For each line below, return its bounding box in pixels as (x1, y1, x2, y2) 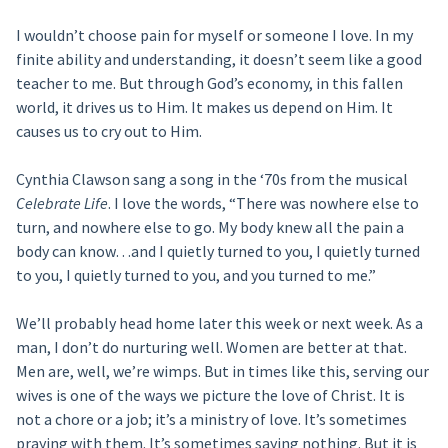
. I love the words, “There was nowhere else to (107, 193, 419, 213)
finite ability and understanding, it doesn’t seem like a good (15, 49, 422, 69)
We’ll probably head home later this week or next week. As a (15, 313, 423, 333)
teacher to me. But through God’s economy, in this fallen (15, 73, 403, 93)
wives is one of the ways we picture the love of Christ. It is (15, 385, 405, 405)
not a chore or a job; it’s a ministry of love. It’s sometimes (15, 409, 407, 429)
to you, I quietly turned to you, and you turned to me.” (15, 265, 376, 285)
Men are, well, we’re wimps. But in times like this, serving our (15, 361, 429, 381)
